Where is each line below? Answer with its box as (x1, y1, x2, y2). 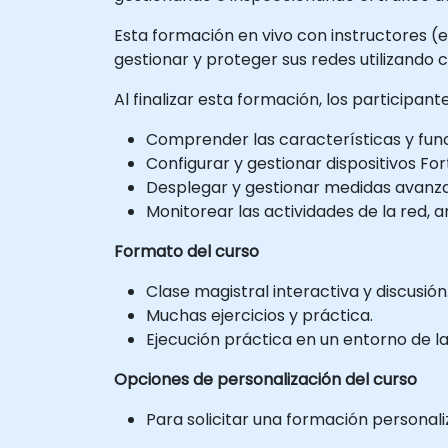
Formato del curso (114, 239, 259, 263)
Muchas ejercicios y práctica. (146, 303, 373, 327)
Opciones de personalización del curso (114, 367, 417, 391)
